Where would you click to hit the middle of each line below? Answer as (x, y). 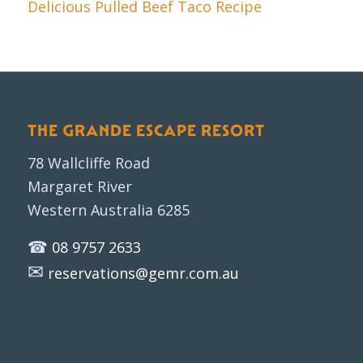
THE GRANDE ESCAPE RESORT (146, 130)
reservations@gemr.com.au (143, 273)
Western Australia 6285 (108, 210)
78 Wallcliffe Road (88, 163)
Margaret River (79, 187)
